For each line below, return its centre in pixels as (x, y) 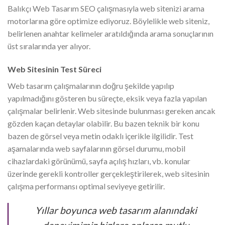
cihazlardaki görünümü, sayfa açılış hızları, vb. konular (99, 161)
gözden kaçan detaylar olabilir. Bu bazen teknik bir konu (103, 123)
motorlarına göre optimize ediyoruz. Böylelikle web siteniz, (108, 21)
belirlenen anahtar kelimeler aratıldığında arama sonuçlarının (110, 33)
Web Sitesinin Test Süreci (54, 69)
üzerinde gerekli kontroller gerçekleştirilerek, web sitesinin (108, 173)
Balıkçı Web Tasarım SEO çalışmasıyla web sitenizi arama (106, 8)
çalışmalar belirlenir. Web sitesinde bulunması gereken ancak (111, 110)
